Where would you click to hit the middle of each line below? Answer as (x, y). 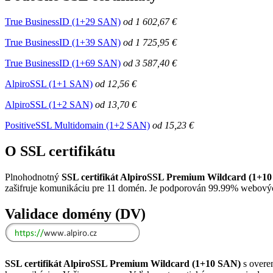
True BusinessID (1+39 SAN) (63, 43)
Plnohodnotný (33, 177)
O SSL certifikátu (60, 151)
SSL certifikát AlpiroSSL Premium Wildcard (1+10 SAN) (123, 263)
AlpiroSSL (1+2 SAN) (49, 105)
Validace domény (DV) (75, 214)
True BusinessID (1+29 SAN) (63, 22)
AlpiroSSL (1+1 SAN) (49, 84)
